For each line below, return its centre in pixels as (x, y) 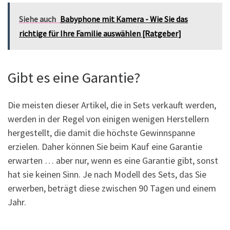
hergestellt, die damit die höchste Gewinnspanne (101, 133)
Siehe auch (37, 19)
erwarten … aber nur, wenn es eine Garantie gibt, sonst (113, 161)
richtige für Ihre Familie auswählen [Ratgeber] (100, 33)
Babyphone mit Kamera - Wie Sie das (124, 19)
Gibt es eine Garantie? (74, 77)
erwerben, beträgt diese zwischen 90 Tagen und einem (112, 188)
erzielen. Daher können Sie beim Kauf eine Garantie (105, 147)
